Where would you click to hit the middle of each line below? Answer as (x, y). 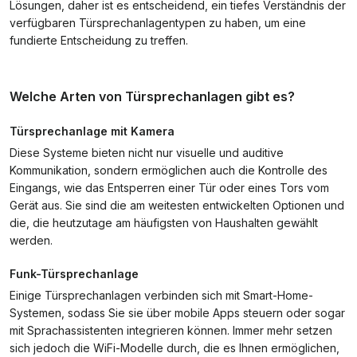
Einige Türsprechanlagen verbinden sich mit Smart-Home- (161, 295)
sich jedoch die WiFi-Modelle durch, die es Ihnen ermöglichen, (175, 348)
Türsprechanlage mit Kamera (92, 131)
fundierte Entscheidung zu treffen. (99, 40)
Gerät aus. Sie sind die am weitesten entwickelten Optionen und (177, 205)
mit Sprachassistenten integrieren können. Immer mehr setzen (171, 330)
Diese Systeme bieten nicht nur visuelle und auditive (147, 153)
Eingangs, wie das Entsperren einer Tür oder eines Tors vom (169, 188)
